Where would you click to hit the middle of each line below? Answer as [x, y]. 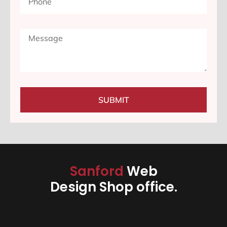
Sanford [98, 172]
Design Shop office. [113, 187]
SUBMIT [113, 100]
